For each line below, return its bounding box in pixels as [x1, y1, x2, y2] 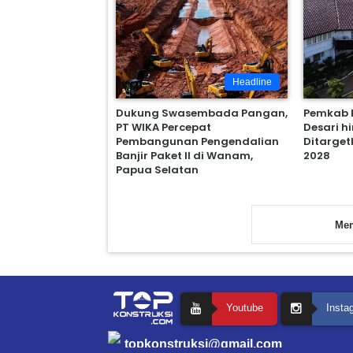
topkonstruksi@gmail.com [124, 336, 282, 351]
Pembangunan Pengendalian [116, 133, 280, 149]
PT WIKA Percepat [116, 119, 212, 135]
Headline [232, 76, 273, 87]
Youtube [226, 301, 263, 314]
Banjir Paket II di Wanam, [116, 147, 254, 163]
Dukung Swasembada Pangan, [116, 105, 288, 121]
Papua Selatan [116, 162, 199, 177]
